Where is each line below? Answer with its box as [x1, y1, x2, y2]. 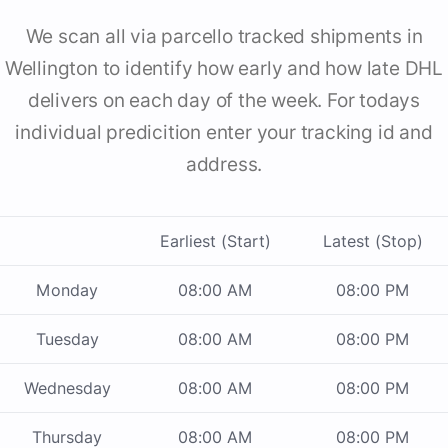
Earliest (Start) [160, 231, 271, 252]
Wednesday [23, 378, 111, 399]
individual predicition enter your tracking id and [15, 121, 433, 145]
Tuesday [35, 329, 99, 350]
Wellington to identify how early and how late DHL [4, 57, 444, 81]
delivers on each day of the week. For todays [27, 89, 421, 113]
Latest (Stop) [322, 231, 423, 252]
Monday [36, 280, 98, 301]
